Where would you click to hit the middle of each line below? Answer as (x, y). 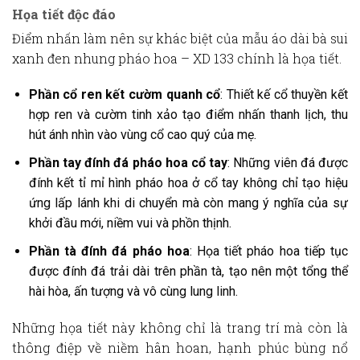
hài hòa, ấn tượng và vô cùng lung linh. (133, 291)
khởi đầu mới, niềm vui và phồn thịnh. (130, 223)
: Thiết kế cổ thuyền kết (284, 95)
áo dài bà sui (310, 38)
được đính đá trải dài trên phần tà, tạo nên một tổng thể (188, 271)
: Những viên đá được (288, 163)
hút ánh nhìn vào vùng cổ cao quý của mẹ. (142, 135)
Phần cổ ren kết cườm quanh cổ (125, 95)
